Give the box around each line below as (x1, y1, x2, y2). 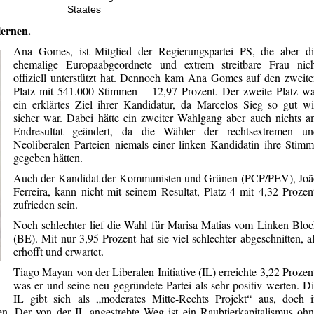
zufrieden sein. (13, 197, 78, 212)
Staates (67, 4, 101, 15)
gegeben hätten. (13, 150, 83, 165)
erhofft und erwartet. (13, 244, 104, 259)
